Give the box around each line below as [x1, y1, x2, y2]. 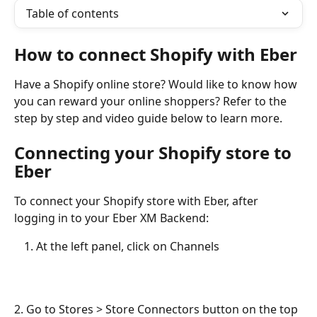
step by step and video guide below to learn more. [14, 110, 282, 126]
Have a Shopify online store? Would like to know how [14, 76, 300, 92]
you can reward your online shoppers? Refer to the [14, 93, 289, 109]
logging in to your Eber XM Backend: [14, 210, 209, 226]
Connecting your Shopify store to [14, 141, 296, 165]
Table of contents [26, 6, 119, 21]
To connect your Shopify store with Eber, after [14, 193, 261, 209]
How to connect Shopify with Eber [14, 42, 297, 66]
